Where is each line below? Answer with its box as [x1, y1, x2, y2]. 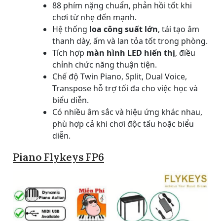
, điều [175, 47, 195, 58]
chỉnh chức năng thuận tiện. [52, 59, 157, 70]
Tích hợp [52, 47, 86, 58]
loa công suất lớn [89, 23, 158, 35]
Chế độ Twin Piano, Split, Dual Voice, [52, 71, 187, 82]
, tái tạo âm [158, 23, 199, 35]
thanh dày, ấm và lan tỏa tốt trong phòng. [52, 35, 208, 46]
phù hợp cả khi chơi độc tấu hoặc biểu [52, 118, 194, 129]
